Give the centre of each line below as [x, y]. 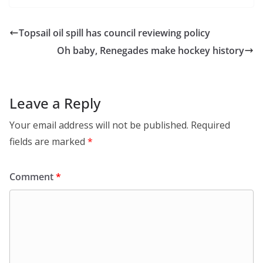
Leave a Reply [55, 103]
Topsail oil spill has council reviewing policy [114, 33]
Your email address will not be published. [99, 125]
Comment [33, 177]
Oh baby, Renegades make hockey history [151, 51]
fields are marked [48, 142]
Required [210, 125]
